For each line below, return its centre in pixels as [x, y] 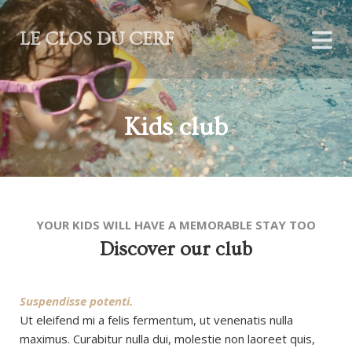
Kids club [176, 127]
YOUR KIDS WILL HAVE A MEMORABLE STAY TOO [176, 225]
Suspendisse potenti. [76, 301]
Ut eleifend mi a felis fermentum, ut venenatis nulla [156, 320]
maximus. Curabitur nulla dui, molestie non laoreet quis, [167, 339]
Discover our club [176, 249]
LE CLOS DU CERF [97, 39]
